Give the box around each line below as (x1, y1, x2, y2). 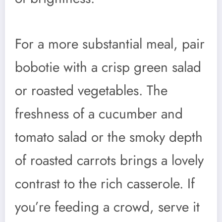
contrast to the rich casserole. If (15, 173, 195, 194)
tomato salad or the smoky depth (15, 126, 203, 147)
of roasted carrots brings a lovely (15, 150, 204, 170)
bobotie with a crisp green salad (15, 56, 201, 77)
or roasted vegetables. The (15, 80, 167, 101)
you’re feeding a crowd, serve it (15, 196, 200, 217)
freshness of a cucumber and (15, 103, 183, 124)
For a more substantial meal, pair (15, 33, 205, 54)
